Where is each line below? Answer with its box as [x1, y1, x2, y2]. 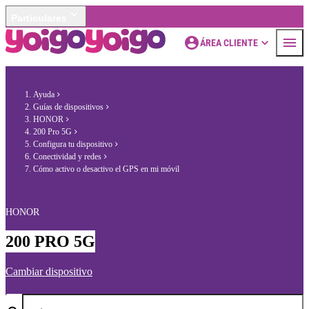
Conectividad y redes [33, 152, 101, 161]
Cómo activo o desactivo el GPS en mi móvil [33, 164, 179, 174]
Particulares [11, 12, 67, 23]
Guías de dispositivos [33, 102, 103, 112]
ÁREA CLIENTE [200, 37, 258, 48]
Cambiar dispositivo [6, 266, 92, 278]
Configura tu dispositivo [33, 139, 112, 149]
